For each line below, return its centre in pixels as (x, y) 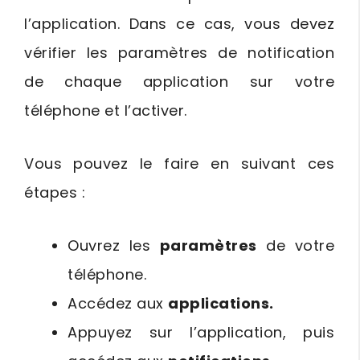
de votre (295, 246)
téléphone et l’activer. (106, 111)
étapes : (55, 193)
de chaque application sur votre (179, 82)
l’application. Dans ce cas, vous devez (179, 24)
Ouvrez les (114, 246)
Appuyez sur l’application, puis (201, 333)
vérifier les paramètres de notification (179, 53)
